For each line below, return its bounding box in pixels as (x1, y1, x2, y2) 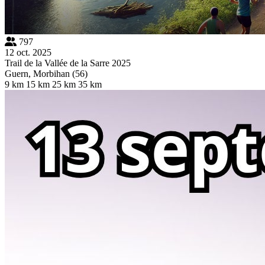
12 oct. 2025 (5, 47, 51, 57)
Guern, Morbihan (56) (5, 68, 88, 79)
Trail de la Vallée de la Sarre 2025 (5, 57, 131, 68)
